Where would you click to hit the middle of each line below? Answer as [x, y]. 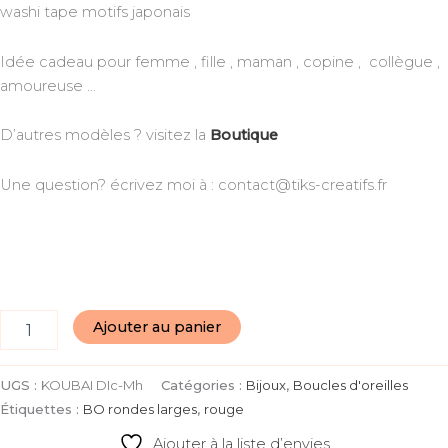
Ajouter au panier [156, 327]
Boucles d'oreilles [350, 384]
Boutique [244, 135]
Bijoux [266, 384]
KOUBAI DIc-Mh [92, 384]
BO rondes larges [140, 408]
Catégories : [203, 384]
